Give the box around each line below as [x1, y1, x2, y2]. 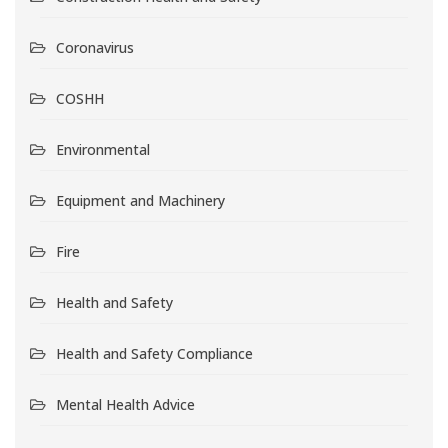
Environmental [56, 140, 150, 160]
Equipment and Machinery [56, 191, 225, 211]
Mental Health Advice [56, 395, 195, 415]
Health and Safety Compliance [56, 344, 253, 364]
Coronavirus [56, 38, 134, 58]
